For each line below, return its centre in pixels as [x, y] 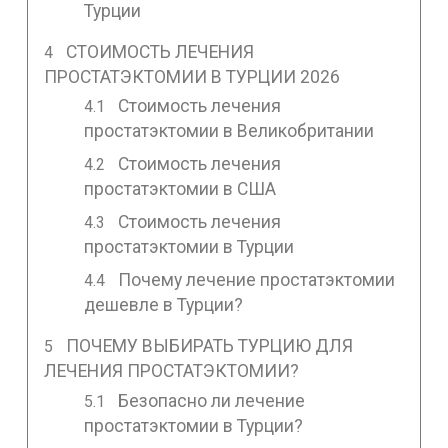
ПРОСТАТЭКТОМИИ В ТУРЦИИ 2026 [191, 76]
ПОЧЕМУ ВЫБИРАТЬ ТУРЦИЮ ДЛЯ [210, 346]
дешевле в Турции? [163, 305]
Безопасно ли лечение [212, 401]
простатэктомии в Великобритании [228, 131]
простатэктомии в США [179, 189]
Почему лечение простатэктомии [257, 280]
